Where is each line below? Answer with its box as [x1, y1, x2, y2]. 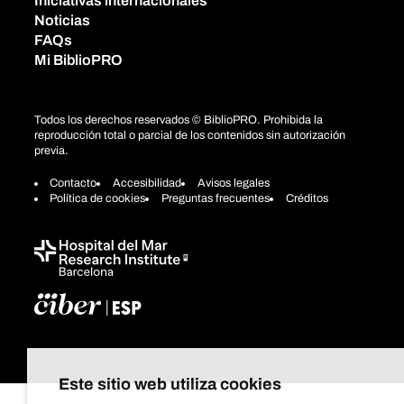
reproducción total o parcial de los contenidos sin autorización [33, 129, 345, 142]
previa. [33, 144, 69, 158]
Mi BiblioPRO [33, 52, 123, 69]
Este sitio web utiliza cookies [59, 375, 281, 393]
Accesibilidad [112, 176, 181, 189]
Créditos [285, 191, 328, 205]
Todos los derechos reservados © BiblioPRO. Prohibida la [33, 114, 323, 127]
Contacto [50, 176, 97, 189]
